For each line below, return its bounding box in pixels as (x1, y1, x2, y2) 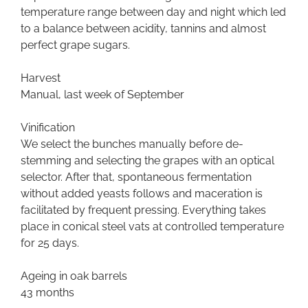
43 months (21, 286, 74, 300)
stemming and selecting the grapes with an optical (21, 154, 274, 168)
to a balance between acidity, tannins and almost (21, 22, 266, 36)
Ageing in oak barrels (21, 269, 127, 283)
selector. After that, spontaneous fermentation (21, 170, 252, 184)
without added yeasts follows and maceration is (21, 187, 263, 201)
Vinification (21, 121, 75, 135)
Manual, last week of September (21, 88, 184, 102)
